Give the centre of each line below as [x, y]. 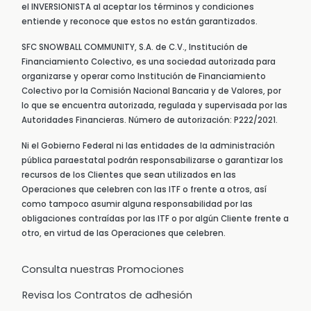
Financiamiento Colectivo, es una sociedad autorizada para [149, 62]
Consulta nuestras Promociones [103, 270]
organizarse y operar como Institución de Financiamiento [144, 77]
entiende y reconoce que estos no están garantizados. [140, 22]
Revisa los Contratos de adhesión [107, 295]
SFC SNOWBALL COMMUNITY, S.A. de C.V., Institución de [135, 48]
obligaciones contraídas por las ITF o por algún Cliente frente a [155, 219]
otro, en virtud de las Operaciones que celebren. [124, 234]
